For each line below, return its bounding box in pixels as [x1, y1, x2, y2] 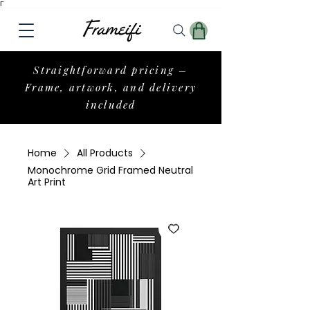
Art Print [28, 175, 66, 189]
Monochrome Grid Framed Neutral [28, 163, 193, 177]
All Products [77, 146, 133, 160]
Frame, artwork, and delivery [25, 80, 197, 94]
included [85, 98, 136, 111]
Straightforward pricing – [33, 63, 188, 77]
